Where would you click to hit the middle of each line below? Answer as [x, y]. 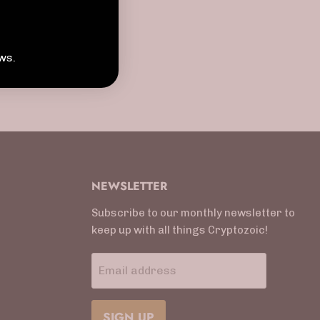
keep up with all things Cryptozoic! [180, 230]
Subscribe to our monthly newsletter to [194, 213]
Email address [138, 271]
